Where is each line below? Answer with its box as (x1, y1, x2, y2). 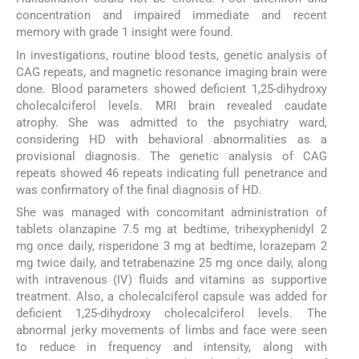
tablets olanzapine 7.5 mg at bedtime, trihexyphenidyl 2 (16, 221, 327, 236)
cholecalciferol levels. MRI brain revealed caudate (16, 98, 327, 113)
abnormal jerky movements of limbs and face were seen (16, 322, 327, 337)
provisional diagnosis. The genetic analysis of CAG (16, 148, 327, 163)
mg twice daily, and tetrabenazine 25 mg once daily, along (16, 255, 327, 270)
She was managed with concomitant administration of (16, 204, 327, 220)
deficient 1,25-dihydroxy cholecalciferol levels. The (16, 305, 327, 321)
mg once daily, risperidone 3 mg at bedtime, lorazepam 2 (16, 238, 327, 253)
